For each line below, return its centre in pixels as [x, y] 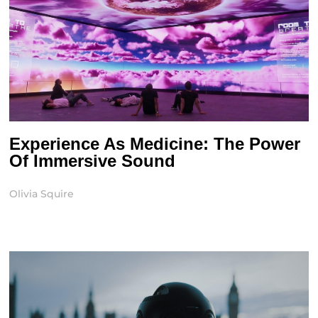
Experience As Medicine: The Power [155, 144]
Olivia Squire [42, 194]
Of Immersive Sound [93, 161]
